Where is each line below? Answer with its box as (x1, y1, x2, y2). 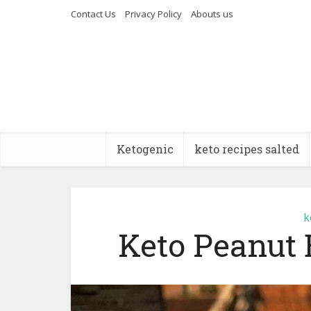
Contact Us (71, 8, 116, 20)
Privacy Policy (125, 8, 182, 20)
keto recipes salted (194, 142, 299, 156)
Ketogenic (116, 142, 174, 156)
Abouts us (191, 8, 233, 20)
